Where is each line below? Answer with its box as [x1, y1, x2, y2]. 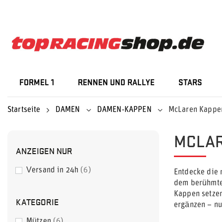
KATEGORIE [16, 195, 59, 208]
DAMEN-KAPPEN [97, 106, 152, 114]
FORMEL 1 [19, 79, 54, 87]
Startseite [7, 106, 41, 114]
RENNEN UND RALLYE [78, 79, 155, 87]
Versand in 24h [26, 166, 79, 174]
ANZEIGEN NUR [16, 144, 72, 157]
